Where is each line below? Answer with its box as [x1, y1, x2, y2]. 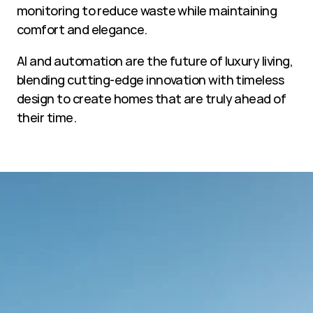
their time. [17, 109, 77, 126]
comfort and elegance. [17, 21, 147, 38]
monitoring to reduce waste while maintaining [17, 2, 277, 19]
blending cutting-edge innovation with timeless [17, 71, 284, 88]
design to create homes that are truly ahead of [17, 90, 286, 107]
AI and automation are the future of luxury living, [17, 52, 293, 69]
